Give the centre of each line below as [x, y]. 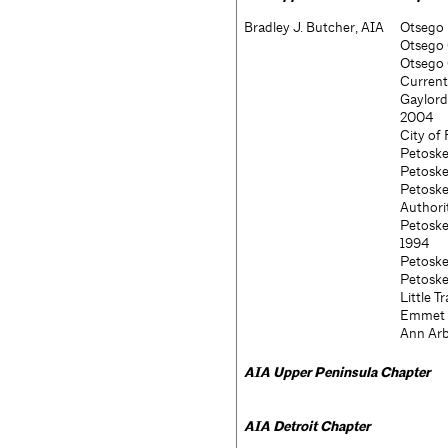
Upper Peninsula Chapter [351, 372]
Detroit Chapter [321, 426]
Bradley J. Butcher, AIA [314, 27]
